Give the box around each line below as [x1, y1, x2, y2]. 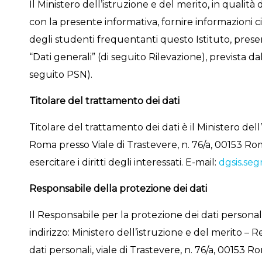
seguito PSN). [29, 69, 92, 80]
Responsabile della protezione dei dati [29, 183, 207, 194]
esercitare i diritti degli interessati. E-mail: [29, 157, 219, 168]
